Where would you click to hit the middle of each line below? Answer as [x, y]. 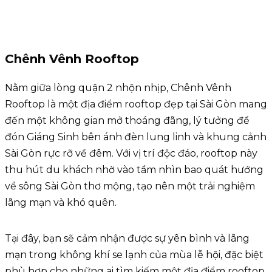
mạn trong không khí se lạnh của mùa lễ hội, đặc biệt [134, 254]
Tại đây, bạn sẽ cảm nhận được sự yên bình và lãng [127, 238]
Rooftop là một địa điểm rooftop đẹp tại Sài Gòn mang [136, 104]
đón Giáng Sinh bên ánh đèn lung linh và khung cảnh [136, 137]
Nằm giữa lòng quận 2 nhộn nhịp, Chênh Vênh [118, 87]
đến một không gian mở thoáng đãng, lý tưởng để [127, 120]
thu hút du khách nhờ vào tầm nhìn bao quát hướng [134, 169]
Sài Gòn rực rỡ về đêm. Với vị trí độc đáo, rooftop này [131, 153]
